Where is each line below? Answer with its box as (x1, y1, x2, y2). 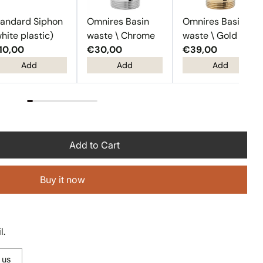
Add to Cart (69, 139, 120, 151)
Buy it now (39, 174, 85, 186)
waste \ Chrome (87, 29, 156, 42)
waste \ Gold (183, 29, 238, 42)
